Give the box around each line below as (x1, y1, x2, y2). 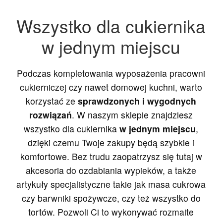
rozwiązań (29, 108, 72, 121)
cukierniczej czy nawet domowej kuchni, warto (20, 80, 202, 93)
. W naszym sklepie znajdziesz (72, 108, 193, 121)
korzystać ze (26, 94, 78, 107)
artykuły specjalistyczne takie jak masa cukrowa (16, 177, 206, 190)
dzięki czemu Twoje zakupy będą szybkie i (28, 136, 194, 149)
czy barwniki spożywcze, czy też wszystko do (21, 191, 201, 204)
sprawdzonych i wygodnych (78, 94, 196, 107)
